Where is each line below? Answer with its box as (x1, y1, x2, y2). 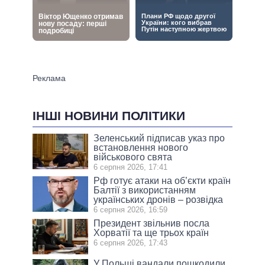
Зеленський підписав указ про (93, 133, 225, 144)
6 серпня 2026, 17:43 (93, 238, 168, 248)
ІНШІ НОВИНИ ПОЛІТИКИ (33, 109, 185, 123)
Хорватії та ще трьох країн (93, 228, 209, 238)
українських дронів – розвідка (93, 195, 224, 205)
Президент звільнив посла (93, 218, 210, 229)
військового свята (93, 152, 173, 163)
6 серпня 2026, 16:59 (93, 205, 168, 215)
